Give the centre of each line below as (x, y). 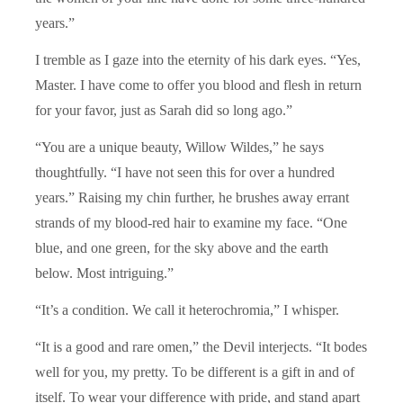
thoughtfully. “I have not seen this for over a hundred (185, 172)
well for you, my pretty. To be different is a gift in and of (195, 372)
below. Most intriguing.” (104, 273)
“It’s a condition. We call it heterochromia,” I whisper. (187, 309)
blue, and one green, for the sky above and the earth (182, 247)
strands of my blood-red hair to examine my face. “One (191, 222)
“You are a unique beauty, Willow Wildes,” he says (179, 147)
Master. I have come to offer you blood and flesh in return (198, 85)
